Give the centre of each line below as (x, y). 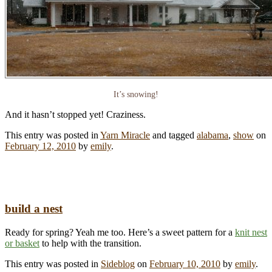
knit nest (251, 232)
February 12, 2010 (40, 146)
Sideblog (118, 263)
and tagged (173, 135)
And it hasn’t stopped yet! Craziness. (75, 115)
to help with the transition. (90, 243)
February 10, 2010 (185, 263)
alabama (212, 135)
